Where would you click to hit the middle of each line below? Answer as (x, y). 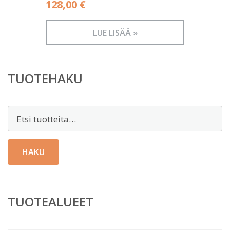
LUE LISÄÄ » (115, 33)
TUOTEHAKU (45, 78)
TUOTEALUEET (51, 202)
